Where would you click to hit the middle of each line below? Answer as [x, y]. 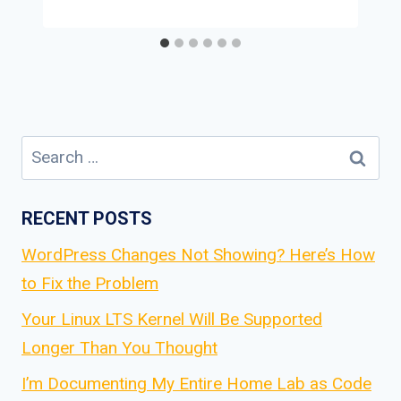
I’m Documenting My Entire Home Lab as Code [196, 383]
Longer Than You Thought [119, 347]
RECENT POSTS [87, 219]
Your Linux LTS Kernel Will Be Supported [172, 319]
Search [47, 149]
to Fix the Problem [90, 284]
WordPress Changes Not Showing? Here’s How [198, 255]
